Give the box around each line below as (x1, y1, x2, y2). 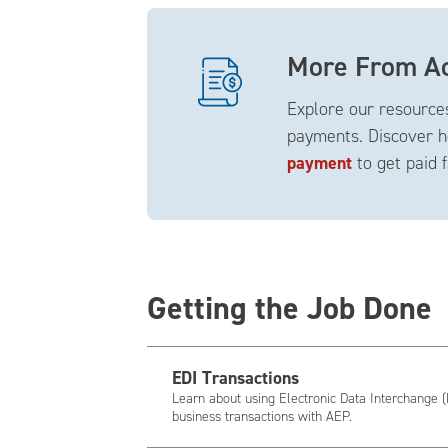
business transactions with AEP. (172, 407, 352, 426)
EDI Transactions (172, 366, 299, 390)
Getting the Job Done (147, 287, 432, 329)
